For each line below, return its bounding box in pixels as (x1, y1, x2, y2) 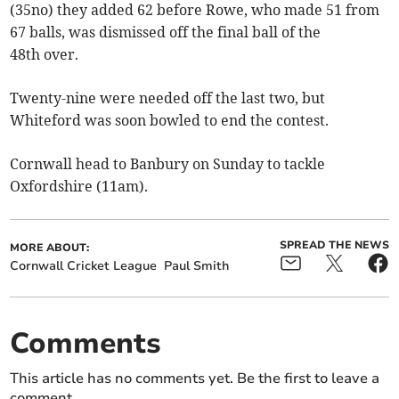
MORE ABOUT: (10, 240, 90, 256)
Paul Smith (164, 257, 230, 275)
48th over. (10, 45, 79, 64)
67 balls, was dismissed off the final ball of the (10, 23, 322, 42)
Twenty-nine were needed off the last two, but (10, 89, 326, 108)
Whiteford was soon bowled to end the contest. (10, 111, 330, 130)
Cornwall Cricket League (10, 257, 158, 275)
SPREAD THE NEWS (279, 238, 389, 253)
